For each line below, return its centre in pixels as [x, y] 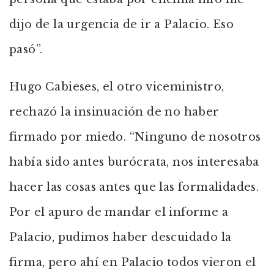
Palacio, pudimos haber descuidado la [120, 237]
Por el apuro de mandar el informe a [119, 212]
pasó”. [26, 50]
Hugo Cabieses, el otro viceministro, [117, 87]
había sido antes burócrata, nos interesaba [134, 162]
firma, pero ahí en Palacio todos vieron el [133, 262]
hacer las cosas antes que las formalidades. [134, 187]
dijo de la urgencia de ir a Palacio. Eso [121, 24]
